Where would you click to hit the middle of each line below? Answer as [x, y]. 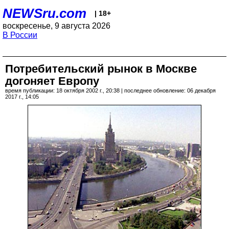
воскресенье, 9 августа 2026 [56, 26]
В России [20, 35]
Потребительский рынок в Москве [101, 69]
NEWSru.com [44, 13]
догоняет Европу [52, 81]
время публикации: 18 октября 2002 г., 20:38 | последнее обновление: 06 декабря [110, 90]
